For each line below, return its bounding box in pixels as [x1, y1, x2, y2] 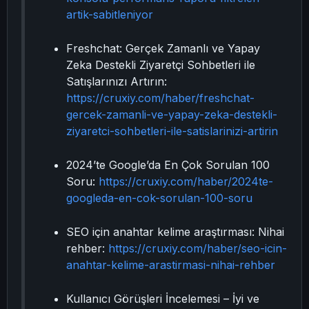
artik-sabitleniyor [66, 8, 153, 21]
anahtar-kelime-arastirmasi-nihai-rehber [66, 258, 275, 272]
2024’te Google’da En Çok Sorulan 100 [66, 158, 270, 172]
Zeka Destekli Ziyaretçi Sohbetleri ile [66, 58, 255, 72]
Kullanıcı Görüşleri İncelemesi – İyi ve [66, 292, 259, 306]
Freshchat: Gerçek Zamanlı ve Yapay [66, 41, 260, 55]
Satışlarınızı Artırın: [66, 74, 167, 88]
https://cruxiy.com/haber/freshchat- [66, 91, 255, 105]
